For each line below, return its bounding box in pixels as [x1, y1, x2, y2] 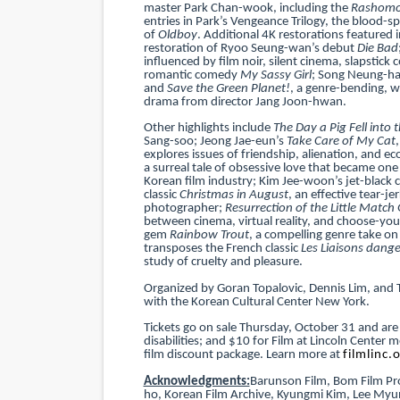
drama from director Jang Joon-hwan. [143, 95, 346, 109]
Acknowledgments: [143, 374, 250, 388]
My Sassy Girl [239, 68, 312, 82]
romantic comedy [143, 68, 237, 82]
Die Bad [356, 41, 398, 55]
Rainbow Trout [169, 229, 249, 242]
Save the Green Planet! [166, 81, 290, 96]
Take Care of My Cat [286, 135, 396, 148]
